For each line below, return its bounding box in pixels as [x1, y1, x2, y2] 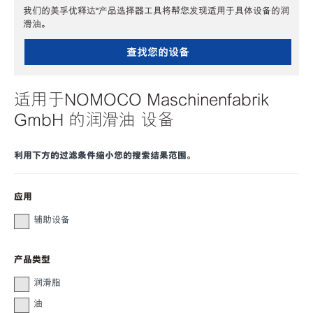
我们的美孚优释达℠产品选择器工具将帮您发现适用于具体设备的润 [23, 6, 289, 16]
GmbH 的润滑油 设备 [14, 110, 174, 129]
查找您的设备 [126, 45, 189, 58]
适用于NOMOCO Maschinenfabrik [14, 90, 269, 109]
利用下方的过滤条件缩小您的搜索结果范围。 [14, 150, 196, 161]
